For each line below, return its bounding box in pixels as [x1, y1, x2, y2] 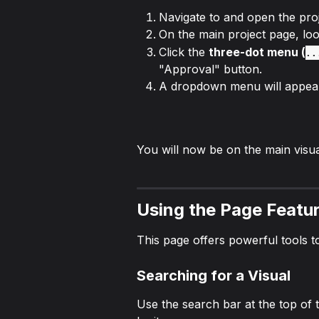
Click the [159, 44, 209, 59]
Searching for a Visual [137, 266, 291, 284]
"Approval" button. [159, 61, 262, 76]
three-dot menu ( [209, 44, 305, 59]
